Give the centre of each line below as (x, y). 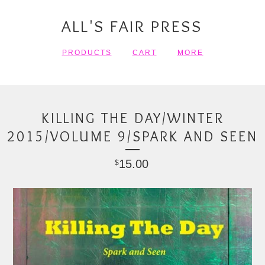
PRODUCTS (87, 53)
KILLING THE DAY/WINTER (132, 118)
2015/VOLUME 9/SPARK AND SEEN (132, 136)
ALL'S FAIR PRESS (132, 26)
